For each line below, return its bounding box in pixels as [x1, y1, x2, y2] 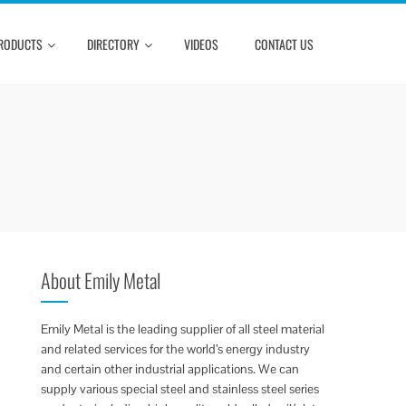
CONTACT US [255, 34, 314, 53]
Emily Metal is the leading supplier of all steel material [41, 321, 325, 337]
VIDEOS [184, 34, 218, 53]
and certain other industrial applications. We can [41, 361, 300, 377]
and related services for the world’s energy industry [41, 341, 311, 357]
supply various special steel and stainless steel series [41, 381, 320, 397]
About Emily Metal [41, 266, 161, 295]
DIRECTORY [87, 34, 140, 53]
